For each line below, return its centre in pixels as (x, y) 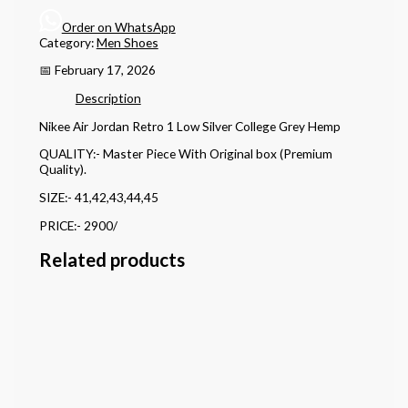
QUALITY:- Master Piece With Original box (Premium (185, 154)
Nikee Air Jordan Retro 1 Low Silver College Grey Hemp (189, 126)
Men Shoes (127, 42)
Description (108, 97)
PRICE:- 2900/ (78, 225)
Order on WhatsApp (118, 26)
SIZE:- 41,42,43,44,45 (98, 197)
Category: (67, 42)
